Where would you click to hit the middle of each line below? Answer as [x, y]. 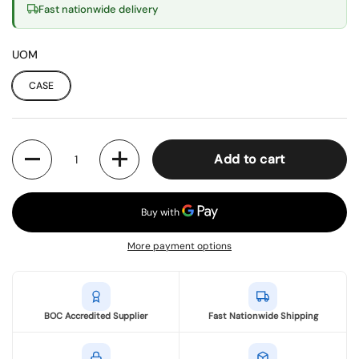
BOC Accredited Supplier [96, 315]
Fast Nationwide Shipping [263, 315]
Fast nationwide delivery [98, 9]
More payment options [179, 246]
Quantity [32, 146]
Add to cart [250, 159]
